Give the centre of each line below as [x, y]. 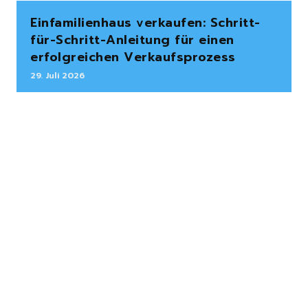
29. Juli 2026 [57, 76]
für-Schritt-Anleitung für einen [132, 40]
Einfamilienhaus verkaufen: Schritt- [145, 23]
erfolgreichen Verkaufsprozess [133, 57]
